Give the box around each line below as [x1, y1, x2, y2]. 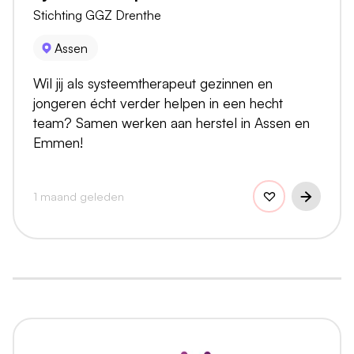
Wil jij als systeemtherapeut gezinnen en [33, 74, 273, 92]
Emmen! [33, 134, 83, 152]
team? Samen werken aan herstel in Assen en [33, 114, 310, 132]
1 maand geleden [33, 189, 124, 204]
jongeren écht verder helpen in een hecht [33, 94, 283, 112]
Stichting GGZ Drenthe [33, 7, 161, 24]
